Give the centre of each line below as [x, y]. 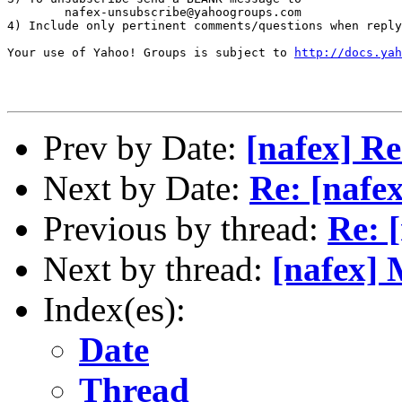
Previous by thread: [185, 228]
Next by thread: [157, 268]
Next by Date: [146, 188]
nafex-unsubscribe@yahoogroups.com [154, 12]
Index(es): [114, 309]
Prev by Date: [144, 147]
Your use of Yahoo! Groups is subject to [151, 52]
